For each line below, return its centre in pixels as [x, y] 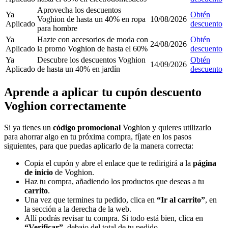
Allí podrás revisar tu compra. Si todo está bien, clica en [114, 218]
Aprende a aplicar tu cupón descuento [103, 92]
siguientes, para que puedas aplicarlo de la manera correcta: [99, 146]
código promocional [87, 128]
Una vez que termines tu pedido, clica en [91, 200]
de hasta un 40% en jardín [79, 69]
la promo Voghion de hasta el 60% [92, 49]
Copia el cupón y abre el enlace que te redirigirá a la [109, 163]
